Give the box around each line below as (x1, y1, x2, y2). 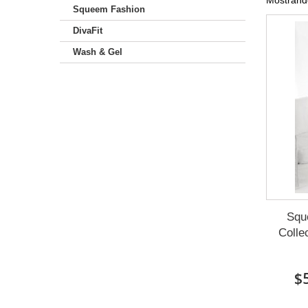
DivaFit (73, 25, 102, 36)
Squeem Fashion (73, 4, 145, 14)
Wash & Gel (73, 47, 122, 57)
